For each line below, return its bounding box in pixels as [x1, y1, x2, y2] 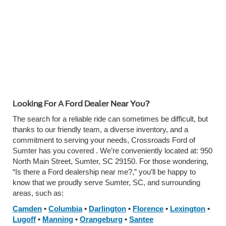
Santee [129, 215, 153, 224]
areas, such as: [13, 189, 64, 198]
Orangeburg [80, 215, 123, 224]
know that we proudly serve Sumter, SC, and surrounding [13, 178, 200, 187]
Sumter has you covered [13, 146, 94, 155]
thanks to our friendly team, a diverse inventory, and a [13, 125, 188, 134]
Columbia [48, 204, 82, 213]
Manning [42, 215, 73, 224]
